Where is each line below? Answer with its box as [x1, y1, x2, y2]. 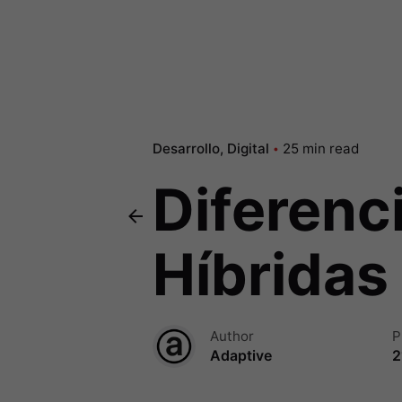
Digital [226, 139, 269, 157]
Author [209, 327, 254, 345]
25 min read [282, 139, 359, 157]
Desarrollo [152, 139, 220, 157]
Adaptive [209, 346, 272, 364]
